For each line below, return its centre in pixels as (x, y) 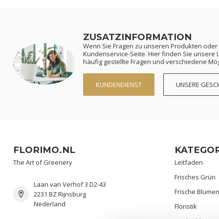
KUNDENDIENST (119, 84)
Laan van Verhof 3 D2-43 (70, 184)
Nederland (50, 204)
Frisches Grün (195, 177)
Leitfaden (189, 162)
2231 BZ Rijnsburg (60, 194)
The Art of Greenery (43, 162)
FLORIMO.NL (44, 150)
